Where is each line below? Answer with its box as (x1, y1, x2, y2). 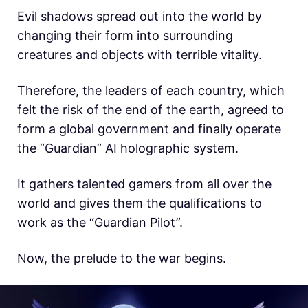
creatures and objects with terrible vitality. (17, 47, 262, 62)
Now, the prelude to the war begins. (17, 250, 226, 265)
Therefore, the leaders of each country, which (17, 82, 285, 98)
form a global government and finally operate (17, 121, 281, 136)
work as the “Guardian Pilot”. (17, 214, 183, 230)
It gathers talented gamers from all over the (17, 176, 272, 191)
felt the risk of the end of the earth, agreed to (17, 102, 284, 117)
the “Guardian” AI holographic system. (17, 140, 239, 155)
